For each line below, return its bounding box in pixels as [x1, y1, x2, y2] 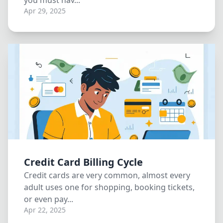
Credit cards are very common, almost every [24, 170, 190, 181]
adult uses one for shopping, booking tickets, [24, 182, 195, 193]
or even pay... [24, 194, 73, 205]
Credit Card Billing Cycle [24, 155, 143, 169]
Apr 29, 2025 [24, 6, 66, 15]
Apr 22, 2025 [24, 205, 66, 215]
